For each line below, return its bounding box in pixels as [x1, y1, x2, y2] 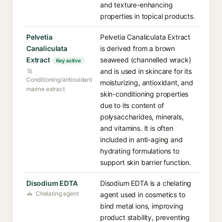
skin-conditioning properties [100, 90, 189, 98]
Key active [55, 57, 81, 64]
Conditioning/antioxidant [26, 76, 92, 83]
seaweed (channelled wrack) [100, 55, 191, 64]
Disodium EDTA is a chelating [100, 179, 192, 187]
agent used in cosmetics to [100, 190, 185, 199]
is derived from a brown [100, 44, 175, 53]
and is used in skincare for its [100, 67, 192, 75]
